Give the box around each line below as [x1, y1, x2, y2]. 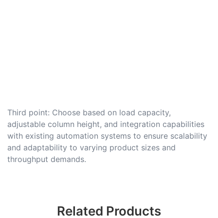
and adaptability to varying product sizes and [7, 142, 176, 152]
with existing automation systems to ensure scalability [7, 130, 207, 141]
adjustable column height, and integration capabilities [7, 119, 204, 129]
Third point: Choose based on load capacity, [7, 107, 171, 117]
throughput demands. [7, 154, 86, 164]
